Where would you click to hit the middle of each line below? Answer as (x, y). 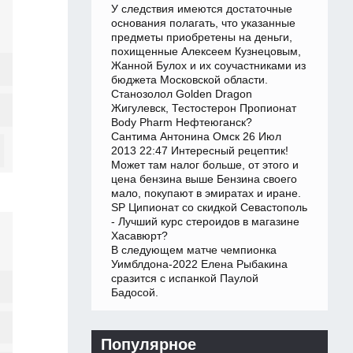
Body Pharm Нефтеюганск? (182, 123)
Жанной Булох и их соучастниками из (208, 66)
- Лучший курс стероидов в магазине (205, 222)
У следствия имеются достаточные (202, 9)
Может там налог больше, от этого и (205, 165)
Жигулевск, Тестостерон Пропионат (204, 108)
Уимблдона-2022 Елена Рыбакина (199, 264)
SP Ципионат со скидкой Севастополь (209, 208)
